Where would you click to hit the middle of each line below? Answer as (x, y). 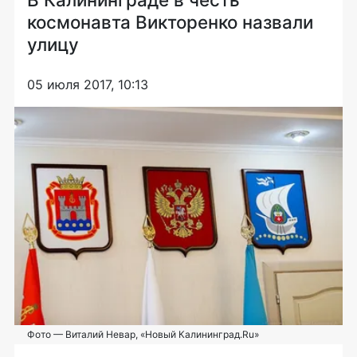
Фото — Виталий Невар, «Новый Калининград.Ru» (143, 335)
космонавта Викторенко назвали (170, 22)
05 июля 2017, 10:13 (88, 84)
